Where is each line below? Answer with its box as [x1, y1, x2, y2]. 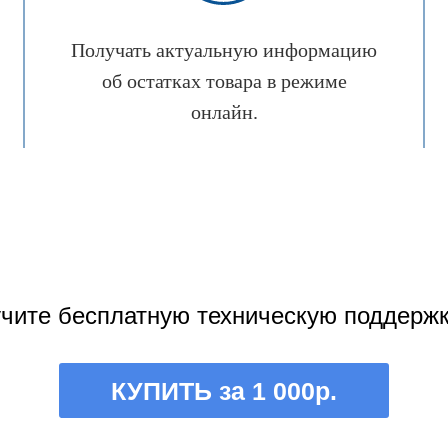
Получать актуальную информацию [71, 39, 377, 62]
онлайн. [190, 101, 258, 124]
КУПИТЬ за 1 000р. [111, 376, 337, 405]
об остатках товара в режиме [101, 70, 347, 93]
